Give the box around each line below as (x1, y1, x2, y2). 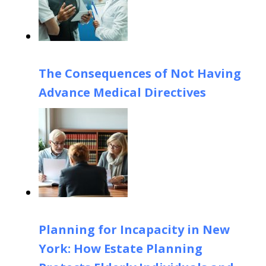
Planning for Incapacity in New (39, 221, 230, 237)
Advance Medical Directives (39, 84, 206, 100)
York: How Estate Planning (39, 240, 202, 256)
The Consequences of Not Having (39, 65, 241, 81)
